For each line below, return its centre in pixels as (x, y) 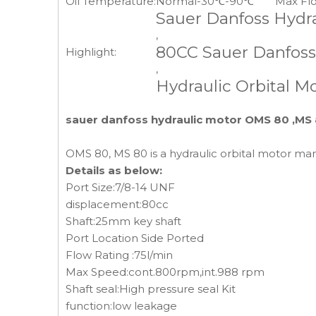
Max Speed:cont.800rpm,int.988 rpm (165, 272)
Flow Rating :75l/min (119, 255)
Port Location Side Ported (135, 238)
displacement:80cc (117, 204)
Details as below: (114, 170)
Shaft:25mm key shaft (123, 221)
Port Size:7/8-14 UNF (120, 187)
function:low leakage (121, 306)
